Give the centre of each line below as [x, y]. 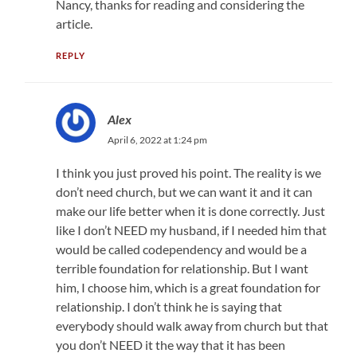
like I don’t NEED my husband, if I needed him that [191, 229]
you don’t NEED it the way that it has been [170, 344]
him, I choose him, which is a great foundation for [188, 287]
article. [74, 23]
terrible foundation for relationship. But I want [182, 268]
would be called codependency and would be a [181, 249]
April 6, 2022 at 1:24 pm [157, 139]
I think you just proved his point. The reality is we [188, 172]
